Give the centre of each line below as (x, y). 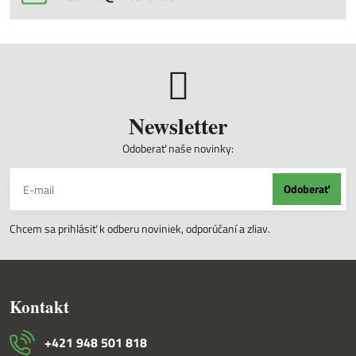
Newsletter (178, 126)
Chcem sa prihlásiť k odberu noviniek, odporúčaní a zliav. (141, 228)
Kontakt (39, 307)
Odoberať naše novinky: (178, 148)
